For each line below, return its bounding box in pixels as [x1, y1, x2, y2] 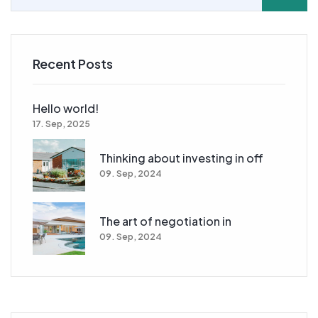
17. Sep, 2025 [33, 118, 90, 129]
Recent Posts [33, 55, 113, 72]
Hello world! [33, 100, 99, 116]
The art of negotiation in [99, 214, 231, 229]
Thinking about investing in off [99, 150, 263, 166]
